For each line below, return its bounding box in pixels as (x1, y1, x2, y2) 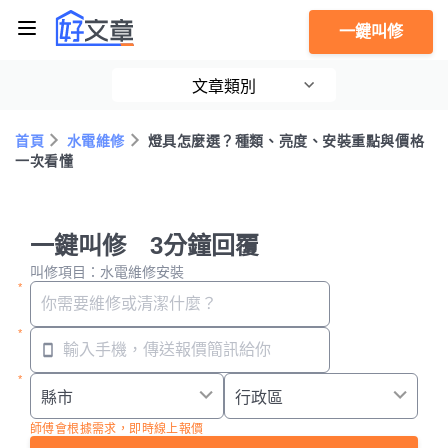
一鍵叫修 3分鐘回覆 (30, 232, 259, 259)
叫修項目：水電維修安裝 (30, 264, 184, 280)
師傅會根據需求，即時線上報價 (30, 422, 204, 436)
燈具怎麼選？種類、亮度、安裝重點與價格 (147, 133, 425, 149)
